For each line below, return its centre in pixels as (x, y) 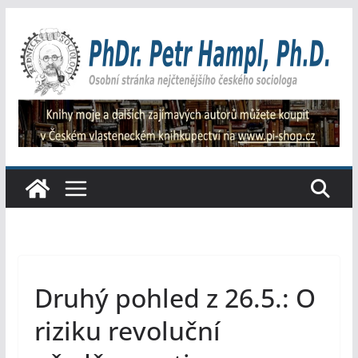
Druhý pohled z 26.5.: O (175, 298)
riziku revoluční (127, 331)
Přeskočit (33, 18)
